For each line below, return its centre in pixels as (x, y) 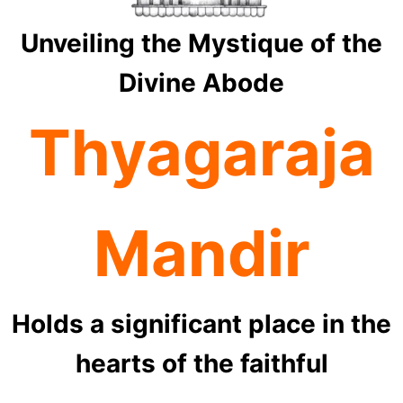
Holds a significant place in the (201, 323)
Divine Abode (201, 82)
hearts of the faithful (201, 363)
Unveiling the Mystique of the (201, 43)
